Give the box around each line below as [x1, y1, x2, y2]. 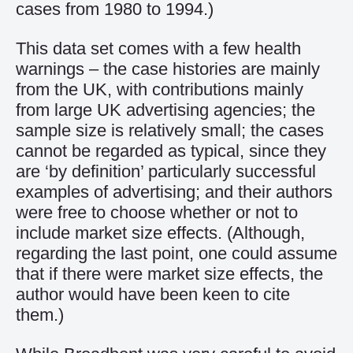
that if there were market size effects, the [16, 264, 323, 284]
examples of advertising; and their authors [16, 182, 333, 202]
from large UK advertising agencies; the [16, 100, 315, 120]
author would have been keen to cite [16, 284, 290, 304]
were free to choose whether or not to [16, 203, 298, 222]
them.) [16, 305, 64, 325]
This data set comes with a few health [16, 39, 301, 58]
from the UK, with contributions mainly [16, 80, 303, 99]
